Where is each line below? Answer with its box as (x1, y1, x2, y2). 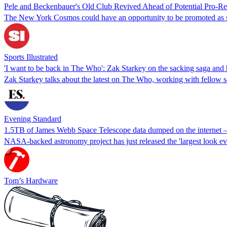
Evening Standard (4, 114, 61, 123)
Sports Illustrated (4, 52, 58, 61)
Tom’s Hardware (4, 176, 58, 185)
